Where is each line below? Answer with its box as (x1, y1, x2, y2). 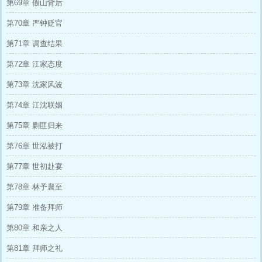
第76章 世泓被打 (6, 142, 63, 150)
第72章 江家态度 (6, 60, 63, 68)
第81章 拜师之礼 (6, 244, 63, 253)
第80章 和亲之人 (6, 223, 63, 232)
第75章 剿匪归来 (6, 121, 63, 130)
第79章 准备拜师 (6, 203, 63, 212)
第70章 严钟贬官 (6, 19, 63, 27)
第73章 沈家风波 (6, 80, 63, 89)
